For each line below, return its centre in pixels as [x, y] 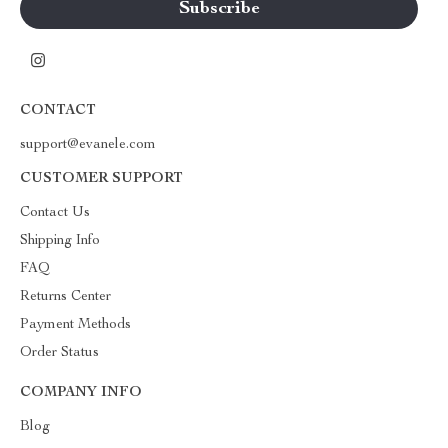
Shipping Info [60, 241]
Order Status [59, 353]
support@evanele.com [88, 145]
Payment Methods [75, 325]
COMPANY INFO [81, 393]
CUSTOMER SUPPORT [101, 179]
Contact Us [55, 213]
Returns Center [65, 297]
